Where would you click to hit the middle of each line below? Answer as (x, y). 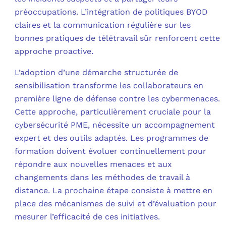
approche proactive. (54, 51)
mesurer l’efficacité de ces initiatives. (88, 216)
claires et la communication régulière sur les (103, 25)
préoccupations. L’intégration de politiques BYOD (111, 12)
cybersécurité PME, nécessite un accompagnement (115, 125)
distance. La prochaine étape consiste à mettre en (114, 190)
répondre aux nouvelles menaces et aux (94, 164)
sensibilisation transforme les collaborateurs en (109, 85)
